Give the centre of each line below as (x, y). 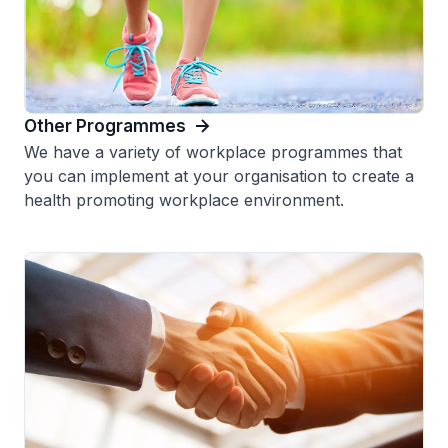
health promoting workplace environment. (184, 199)
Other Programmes (105, 125)
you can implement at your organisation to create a (219, 175)
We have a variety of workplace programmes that (213, 151)
